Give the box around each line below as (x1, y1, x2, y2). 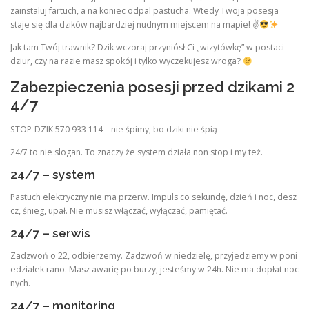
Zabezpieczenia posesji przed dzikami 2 (10, 77, 295, 96)
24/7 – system (10, 167, 95, 181)
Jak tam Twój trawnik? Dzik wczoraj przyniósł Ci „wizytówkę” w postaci (10, 41, 284, 54)
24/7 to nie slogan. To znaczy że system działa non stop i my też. (10, 146, 263, 158)
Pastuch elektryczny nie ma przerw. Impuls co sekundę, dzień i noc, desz (10, 191, 297, 203)
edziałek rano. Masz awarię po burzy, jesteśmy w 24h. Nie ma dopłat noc (10, 263, 299, 276)
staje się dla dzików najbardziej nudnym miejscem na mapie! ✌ (10, 19, 259, 31)
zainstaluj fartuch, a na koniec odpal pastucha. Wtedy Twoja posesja (10, 5, 279, 17)
